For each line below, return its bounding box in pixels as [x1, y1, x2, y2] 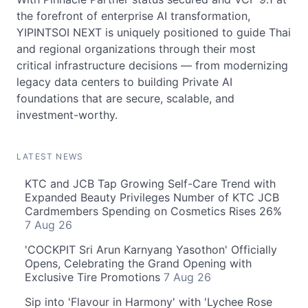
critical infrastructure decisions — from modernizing [16, 58, 288, 72]
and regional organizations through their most [16, 41, 256, 56]
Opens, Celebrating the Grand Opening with [25, 256, 252, 270]
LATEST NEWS [16, 151, 84, 162]
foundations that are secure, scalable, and [16, 91, 234, 105]
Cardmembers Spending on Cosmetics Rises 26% [25, 203, 282, 218]
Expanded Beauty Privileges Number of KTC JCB [25, 190, 279, 204]
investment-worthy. [16, 107, 118, 122]
